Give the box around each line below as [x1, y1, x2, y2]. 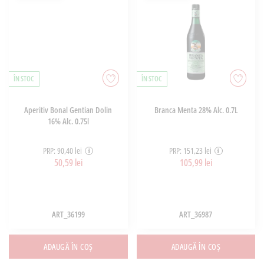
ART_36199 [51, 208, 85, 220]
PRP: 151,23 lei [169, 145, 212, 157]
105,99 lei [179, 156, 212, 170]
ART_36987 [179, 208, 213, 220]
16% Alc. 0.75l [47, 115, 89, 127]
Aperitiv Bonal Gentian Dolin [24, 104, 113, 115]
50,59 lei [54, 156, 82, 170]
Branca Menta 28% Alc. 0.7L [154, 104, 237, 115]
